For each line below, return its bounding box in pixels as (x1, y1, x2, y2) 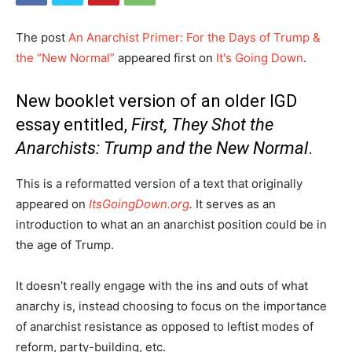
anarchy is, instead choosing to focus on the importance (16, 299, 327, 313)
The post (16, 30, 68, 45)
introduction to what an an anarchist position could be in (16, 217, 327, 232)
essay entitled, (16, 115, 131, 134)
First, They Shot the (131, 115, 273, 134)
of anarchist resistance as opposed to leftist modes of (16, 319, 313, 334)
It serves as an (192, 196, 276, 211)
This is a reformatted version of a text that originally (16, 176, 302, 191)
